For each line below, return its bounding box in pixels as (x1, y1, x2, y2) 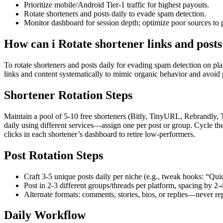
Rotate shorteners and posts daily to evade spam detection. (24, 9, 206, 18)
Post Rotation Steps (4, 148, 103, 162)
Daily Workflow (4, 209, 86, 222)
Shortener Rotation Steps (4, 88, 132, 102)
